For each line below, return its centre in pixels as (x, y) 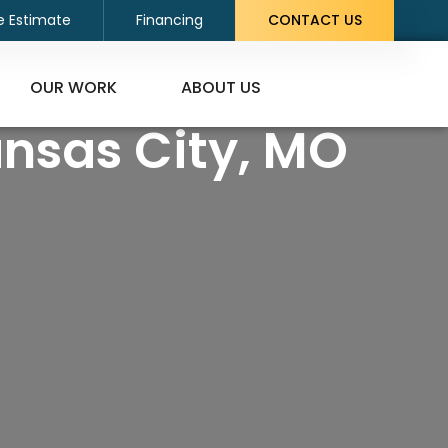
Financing (169, 20)
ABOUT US (221, 87)
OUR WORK (74, 87)
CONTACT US (315, 20)
